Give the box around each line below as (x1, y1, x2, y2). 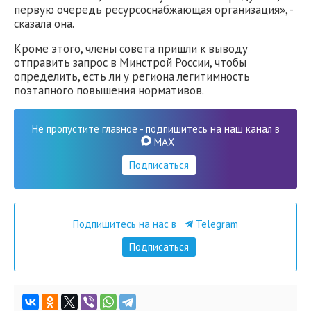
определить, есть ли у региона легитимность (14, 69, 250, 85)
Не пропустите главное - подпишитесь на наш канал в (31, 122, 280, 136)
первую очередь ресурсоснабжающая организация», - (14, 1, 293, 17)
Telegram (193, 217, 238, 231)
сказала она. (14, 15, 74, 31)
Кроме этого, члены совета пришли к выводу (14, 41, 248, 57)
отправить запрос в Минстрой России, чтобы (14, 55, 246, 71)
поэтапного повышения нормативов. (14, 83, 204, 99)
